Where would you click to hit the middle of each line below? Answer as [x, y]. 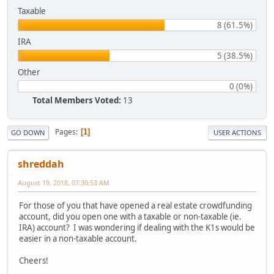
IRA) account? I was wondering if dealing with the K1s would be [137, 228]
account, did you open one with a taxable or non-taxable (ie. [130, 217]
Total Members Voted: [77, 100]
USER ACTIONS [237, 132]
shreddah [41, 164]
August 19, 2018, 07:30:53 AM [64, 182]
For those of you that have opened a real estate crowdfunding [135, 206]
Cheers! [34, 261]
